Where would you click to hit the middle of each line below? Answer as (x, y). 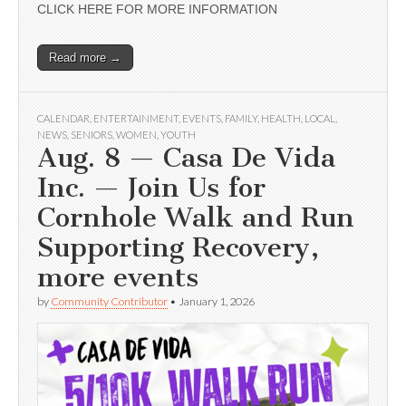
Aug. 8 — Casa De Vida (186, 158)
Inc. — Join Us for (151, 188)
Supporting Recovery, (178, 248)
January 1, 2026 (217, 302)
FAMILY (241, 119)
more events (118, 278)
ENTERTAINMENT (136, 119)
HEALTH (281, 119)
